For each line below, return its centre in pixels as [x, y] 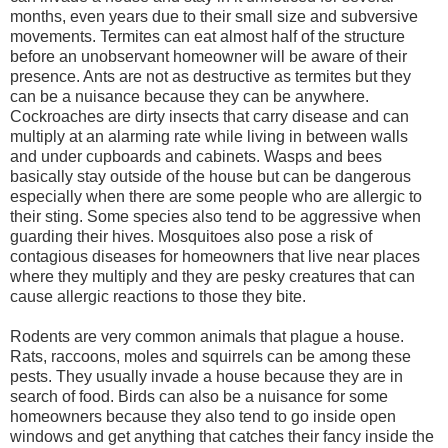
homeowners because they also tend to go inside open [203, 416]
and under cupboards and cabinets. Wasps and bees [196, 156]
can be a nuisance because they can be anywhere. [189, 96]
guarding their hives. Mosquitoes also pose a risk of [191, 236]
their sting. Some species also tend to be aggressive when [215, 216]
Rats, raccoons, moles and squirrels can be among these [210, 356]
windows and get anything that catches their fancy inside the [222, 436]
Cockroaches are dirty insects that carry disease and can [209, 116]
